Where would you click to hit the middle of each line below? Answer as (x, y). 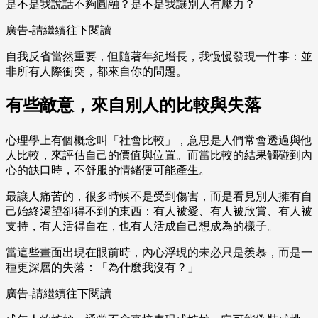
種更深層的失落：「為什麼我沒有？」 (102, 268)
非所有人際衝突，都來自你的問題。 (97, 72)
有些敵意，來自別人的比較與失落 (133, 105)
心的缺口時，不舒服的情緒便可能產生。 (108, 170)
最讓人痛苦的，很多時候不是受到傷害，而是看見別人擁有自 (159, 197)
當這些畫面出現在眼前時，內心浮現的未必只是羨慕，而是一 (159, 253)
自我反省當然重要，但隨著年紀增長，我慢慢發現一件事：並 (159, 57)
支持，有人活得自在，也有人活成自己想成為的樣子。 (142, 226)
